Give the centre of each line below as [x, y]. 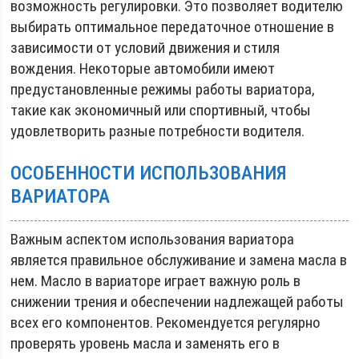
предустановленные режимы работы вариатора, [163, 89]
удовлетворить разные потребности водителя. [158, 131]
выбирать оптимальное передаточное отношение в [173, 26]
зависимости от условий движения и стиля [145, 47]
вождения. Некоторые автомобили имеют [143, 68]
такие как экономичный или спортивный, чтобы [161, 110]
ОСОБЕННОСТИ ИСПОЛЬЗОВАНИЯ [149, 173]
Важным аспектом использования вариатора [153, 239]
